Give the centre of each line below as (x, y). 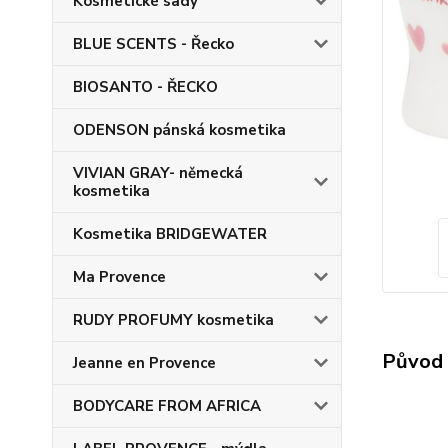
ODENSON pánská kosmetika (179, 130)
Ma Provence (119, 277)
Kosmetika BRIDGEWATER (170, 234)
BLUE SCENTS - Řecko (153, 44)
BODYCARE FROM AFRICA (167, 406)
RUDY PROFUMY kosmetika (173, 320)
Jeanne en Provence (144, 363)
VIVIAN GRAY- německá (158, 173)
